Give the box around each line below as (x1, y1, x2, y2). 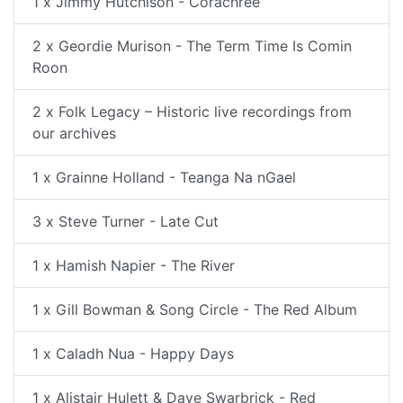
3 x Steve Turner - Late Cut (32, 212, 219, 230)
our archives (32, 124, 116, 142)
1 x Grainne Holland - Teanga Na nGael (32, 168, 296, 186)
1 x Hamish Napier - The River (32, 256, 235, 274)
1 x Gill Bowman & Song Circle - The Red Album (32, 300, 357, 318)
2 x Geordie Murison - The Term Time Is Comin (32, 37, 352, 55)
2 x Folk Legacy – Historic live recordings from (32, 103, 352, 121)
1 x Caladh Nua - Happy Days (32, 345, 234, 363)
